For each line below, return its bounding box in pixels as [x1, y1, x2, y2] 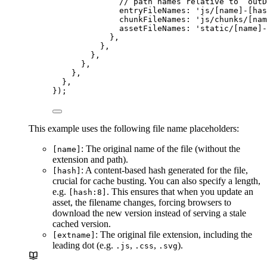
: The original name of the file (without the [81, 144, 240, 154]
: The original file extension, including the [95, 229, 252, 240]
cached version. [52, 219, 111, 229]
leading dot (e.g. [52, 240, 116, 251]
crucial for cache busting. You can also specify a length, [52, 176, 260, 187]
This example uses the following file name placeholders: [29, 123, 239, 134]
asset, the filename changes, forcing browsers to [52, 197, 231, 208]
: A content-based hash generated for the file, [81, 165, 248, 176]
